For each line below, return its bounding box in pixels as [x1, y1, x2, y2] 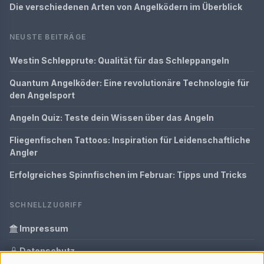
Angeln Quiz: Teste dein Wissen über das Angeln [9, 113, 214, 123]
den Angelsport [9, 90, 75, 100]
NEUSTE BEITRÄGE [9, 32, 86, 41]
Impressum [18, 223, 68, 233]
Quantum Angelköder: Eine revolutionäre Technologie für [9, 78, 249, 88]
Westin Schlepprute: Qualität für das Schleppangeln [9, 55, 229, 65]
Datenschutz [18, 246, 75, 256]
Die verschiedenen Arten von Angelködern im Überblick [9, 2, 242, 12]
